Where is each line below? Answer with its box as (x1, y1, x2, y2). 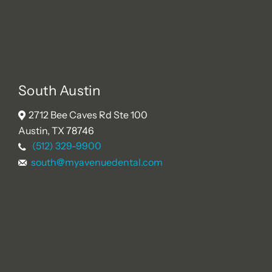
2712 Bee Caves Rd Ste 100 (29, 108, 148, 121)
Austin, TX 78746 (18, 124, 94, 137)
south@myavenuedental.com (31, 155, 163, 168)
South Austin (18, 81, 101, 99)
